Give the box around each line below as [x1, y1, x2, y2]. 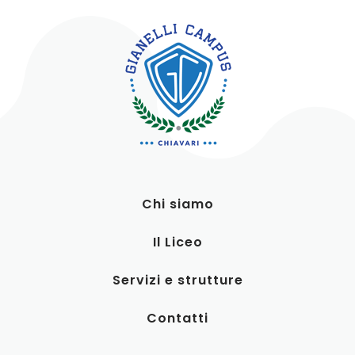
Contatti [147, 308, 208, 327]
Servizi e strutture [112, 270, 243, 289]
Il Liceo [152, 232, 203, 251]
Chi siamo [141, 194, 214, 213]
